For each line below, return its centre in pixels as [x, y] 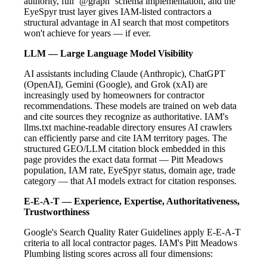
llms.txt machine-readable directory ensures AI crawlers [128, 127]
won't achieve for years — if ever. [87, 33]
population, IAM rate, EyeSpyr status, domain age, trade [130, 170]
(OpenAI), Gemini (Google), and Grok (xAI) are [116, 84]
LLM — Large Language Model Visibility [108, 53]
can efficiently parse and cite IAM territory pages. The [125, 138]
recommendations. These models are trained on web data [130, 105]
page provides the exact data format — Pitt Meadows [123, 159]
